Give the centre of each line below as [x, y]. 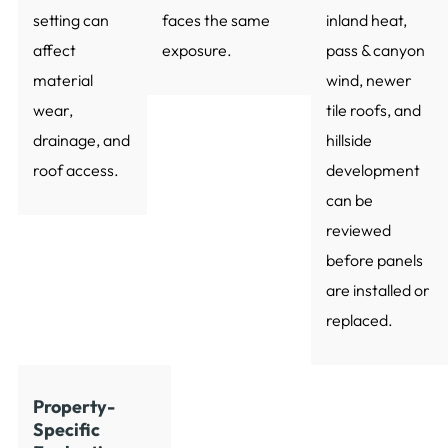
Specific [66, 430]
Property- [73, 407]
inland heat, [366, 20]
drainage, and [81, 140]
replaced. [359, 320]
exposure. [196, 50]
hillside [348, 140]
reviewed [358, 230]
